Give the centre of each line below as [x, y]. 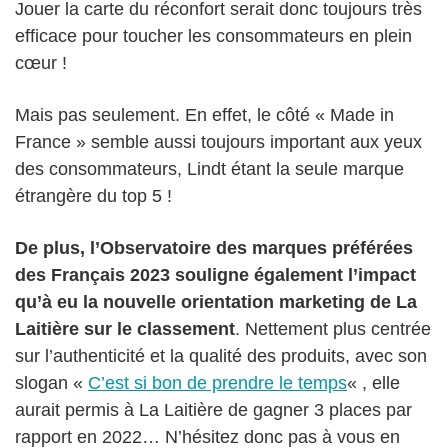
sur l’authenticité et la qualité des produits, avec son [221, 356]
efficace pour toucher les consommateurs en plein [213, 36]
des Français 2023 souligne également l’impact [215, 275]
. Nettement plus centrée [333, 329]
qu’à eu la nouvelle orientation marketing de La [216, 302]
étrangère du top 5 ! [93, 196]
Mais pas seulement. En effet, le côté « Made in [204, 115]
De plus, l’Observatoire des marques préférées [214, 248]
